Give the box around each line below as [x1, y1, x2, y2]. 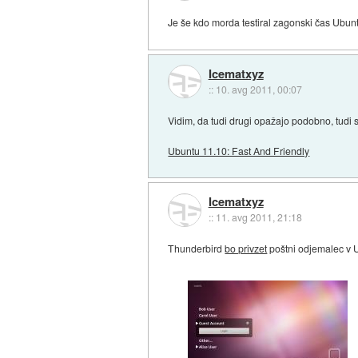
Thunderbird [168, 241, 225, 256]
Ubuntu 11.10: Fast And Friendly [168, 143, 310, 157]
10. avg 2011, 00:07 [215, 82, 302, 97]
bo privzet [225, 241, 268, 256]
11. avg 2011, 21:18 [215, 210, 302, 225]
